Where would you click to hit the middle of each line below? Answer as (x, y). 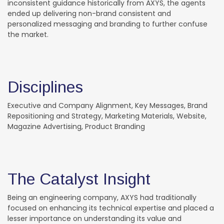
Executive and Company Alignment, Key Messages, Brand (107, 105)
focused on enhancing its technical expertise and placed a (111, 208)
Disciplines (45, 87)
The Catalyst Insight (79, 179)
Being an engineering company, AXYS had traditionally (102, 197)
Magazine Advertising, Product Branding (76, 126)
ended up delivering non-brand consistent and (89, 13)
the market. (28, 34)
